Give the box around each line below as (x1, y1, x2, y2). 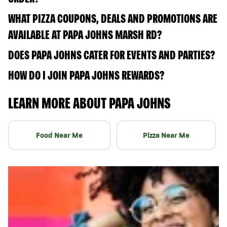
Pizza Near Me (143, 131, 190, 139)
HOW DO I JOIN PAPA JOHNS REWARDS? (8, 68, 164, 82)
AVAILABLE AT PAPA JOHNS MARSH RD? (8, 27, 162, 42)
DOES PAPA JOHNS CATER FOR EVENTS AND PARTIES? (8, 48, 215, 62)
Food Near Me (36, 131, 83, 139)
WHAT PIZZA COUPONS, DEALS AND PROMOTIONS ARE (8, 11, 217, 25)
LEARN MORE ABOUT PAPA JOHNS (8, 94, 171, 111)
